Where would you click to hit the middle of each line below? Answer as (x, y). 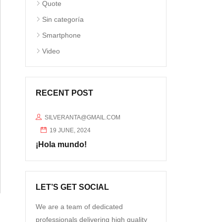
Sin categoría (63, 19)
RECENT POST (64, 93)
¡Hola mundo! (61, 144)
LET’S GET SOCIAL (72, 187)
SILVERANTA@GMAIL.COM (83, 117)
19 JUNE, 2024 (69, 130)
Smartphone (61, 35)
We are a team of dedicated (79, 207)
